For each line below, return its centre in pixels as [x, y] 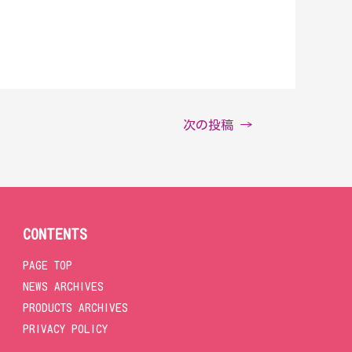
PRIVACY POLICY [66, 328]
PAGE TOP [48, 265]
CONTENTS [55, 233]
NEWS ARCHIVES [64, 286]
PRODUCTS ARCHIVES [76, 307]
